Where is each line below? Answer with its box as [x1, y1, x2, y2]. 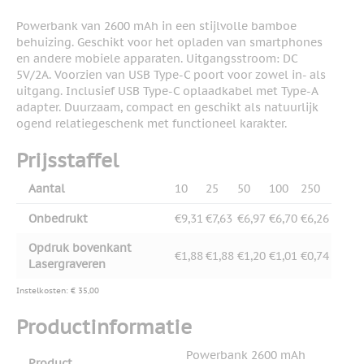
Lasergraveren [28, 257, 106, 272]
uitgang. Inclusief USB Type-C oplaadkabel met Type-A [16, 84, 318, 99]
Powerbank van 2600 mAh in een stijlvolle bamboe [16, 19, 297, 34]
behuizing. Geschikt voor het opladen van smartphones [16, 35, 323, 50]
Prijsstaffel [16, 148, 119, 174]
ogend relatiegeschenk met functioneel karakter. [16, 116, 287, 132]
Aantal [28, 181, 65, 197]
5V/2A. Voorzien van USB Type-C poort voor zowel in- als [16, 67, 326, 83]
